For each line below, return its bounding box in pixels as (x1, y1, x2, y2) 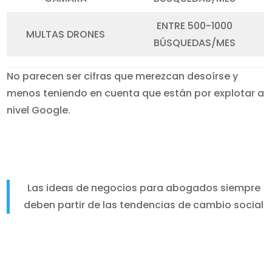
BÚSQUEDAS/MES (153, 36, 236, 50)
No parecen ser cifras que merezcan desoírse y (7, 69, 239, 83)
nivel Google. (7, 103, 71, 117)
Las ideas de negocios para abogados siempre (27, 181, 260, 195)
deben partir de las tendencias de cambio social (24, 198, 263, 212)
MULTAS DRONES (26, 27, 106, 41)
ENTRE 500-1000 (156, 19, 233, 33)
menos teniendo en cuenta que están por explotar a (7, 86, 265, 100)
